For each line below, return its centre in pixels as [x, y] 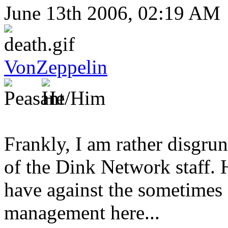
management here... [82, 212]
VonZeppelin [56, 67]
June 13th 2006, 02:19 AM [112, 13]
